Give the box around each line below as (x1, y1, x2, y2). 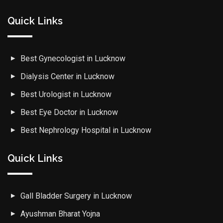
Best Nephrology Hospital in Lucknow (18, 125, 152, 135)
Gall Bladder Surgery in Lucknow (18, 191, 132, 201)
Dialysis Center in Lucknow (18, 72, 115, 82)
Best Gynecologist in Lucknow (18, 54, 126, 64)
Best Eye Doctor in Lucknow (18, 108, 118, 117)
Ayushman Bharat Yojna (18, 209, 101, 219)
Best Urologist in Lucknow (18, 90, 112, 100)
